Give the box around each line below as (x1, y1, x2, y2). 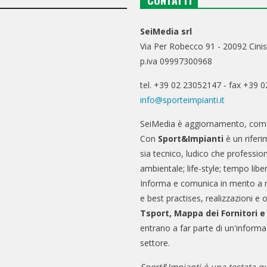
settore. (140, 237, 170, 249)
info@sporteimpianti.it (140, 94, 225, 105)
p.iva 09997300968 (140, 55, 213, 67)
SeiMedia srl (140, 26, 193, 37)
